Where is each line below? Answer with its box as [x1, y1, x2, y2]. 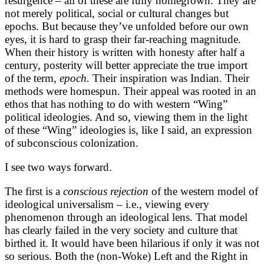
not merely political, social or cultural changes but [5, 7, 229, 20]
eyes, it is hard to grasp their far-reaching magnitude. [5, 33, 241, 46]
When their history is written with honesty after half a [5, 46, 245, 59]
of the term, [5, 72, 60, 85]
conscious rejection [63, 185, 151, 198]
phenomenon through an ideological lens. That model [5, 211, 247, 224]
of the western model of [151, 185, 258, 198]
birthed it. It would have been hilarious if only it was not [5, 237, 259, 250]
